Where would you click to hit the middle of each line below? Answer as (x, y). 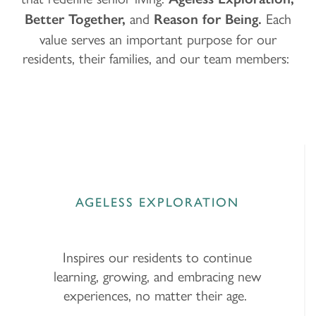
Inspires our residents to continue (157, 256)
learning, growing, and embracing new (157, 275)
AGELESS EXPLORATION (157, 202)
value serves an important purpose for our (158, 38)
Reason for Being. (205, 19)
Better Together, (77, 19)
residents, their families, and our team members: (158, 57)
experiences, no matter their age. (157, 294)
